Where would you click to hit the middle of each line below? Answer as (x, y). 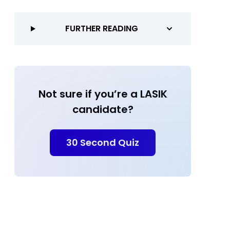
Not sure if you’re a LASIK (103, 94)
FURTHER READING (102, 28)
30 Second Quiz (103, 142)
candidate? (103, 109)
